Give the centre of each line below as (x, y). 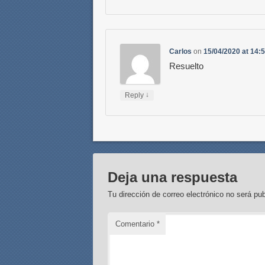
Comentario (136, 224)
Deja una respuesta (173, 177)
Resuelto (187, 66)
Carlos (181, 52)
